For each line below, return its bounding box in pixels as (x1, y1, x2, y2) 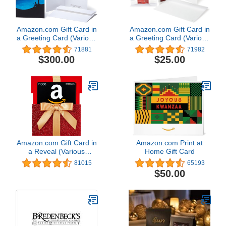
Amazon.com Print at (136, 139, 203, 147)
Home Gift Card (144, 147, 195, 156)
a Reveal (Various (28, 147, 85, 156)
